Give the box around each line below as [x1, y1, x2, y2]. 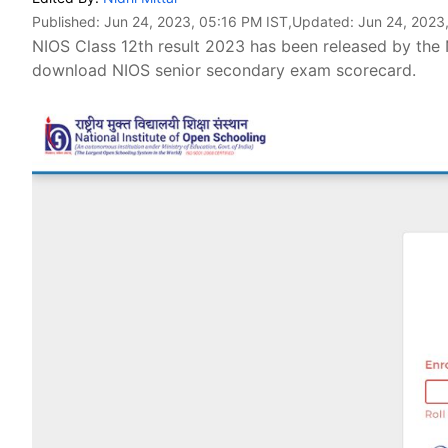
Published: [32, 13, 104, 30]
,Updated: [288, 13, 358, 30]
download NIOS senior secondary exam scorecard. [32, 60, 416, 80]
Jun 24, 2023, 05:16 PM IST [104, 13, 288, 30]
